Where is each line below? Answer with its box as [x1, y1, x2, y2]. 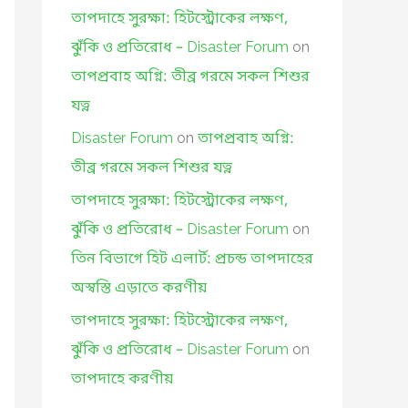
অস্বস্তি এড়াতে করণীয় [71, 278, 207, 299]
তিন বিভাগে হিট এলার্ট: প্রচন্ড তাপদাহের [71, 249, 313, 270]
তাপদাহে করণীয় [71, 369, 173, 390]
